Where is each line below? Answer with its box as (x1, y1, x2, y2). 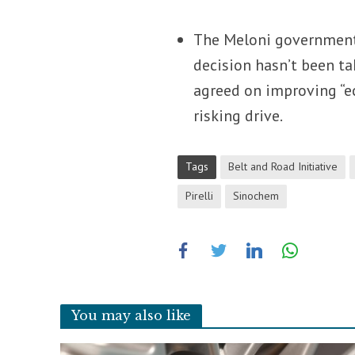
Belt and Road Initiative (228, 158, 338, 174)
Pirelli (185, 188, 214, 203)
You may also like (71, 307, 191, 323)
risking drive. (193, 105, 284, 126)
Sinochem (233, 188, 280, 203)
